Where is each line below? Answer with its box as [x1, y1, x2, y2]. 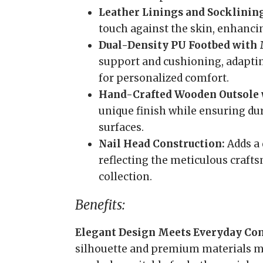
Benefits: [75, 197, 125, 213]
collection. [99, 170, 152, 183]
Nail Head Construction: [99, 137, 225, 150]
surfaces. [99, 121, 144, 134]
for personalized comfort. [99, 72, 229, 85]
